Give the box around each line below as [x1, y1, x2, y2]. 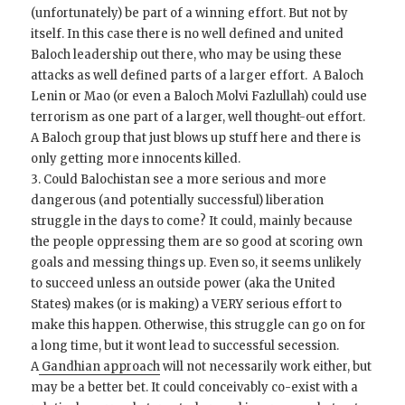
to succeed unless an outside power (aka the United [31, 275, 336, 291]
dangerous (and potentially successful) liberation [31, 192, 325, 208]
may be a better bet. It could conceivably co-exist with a [31, 379, 359, 395]
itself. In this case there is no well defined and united [31, 25, 344, 42]
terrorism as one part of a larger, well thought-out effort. [31, 108, 366, 125]
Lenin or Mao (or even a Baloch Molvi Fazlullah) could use [31, 88, 368, 104]
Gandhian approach [39, 358, 161, 374]
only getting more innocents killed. [31, 150, 244, 166]
